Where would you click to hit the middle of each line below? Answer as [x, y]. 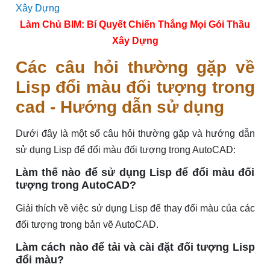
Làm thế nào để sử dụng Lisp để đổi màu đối [135, 173]
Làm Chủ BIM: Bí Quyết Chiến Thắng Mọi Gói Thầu [135, 25]
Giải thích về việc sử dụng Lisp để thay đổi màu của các [135, 209]
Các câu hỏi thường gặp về [135, 67]
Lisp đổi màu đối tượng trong [135, 87]
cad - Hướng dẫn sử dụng [120, 107]
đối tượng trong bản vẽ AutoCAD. [87, 225]
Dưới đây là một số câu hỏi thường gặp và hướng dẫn [135, 134]
